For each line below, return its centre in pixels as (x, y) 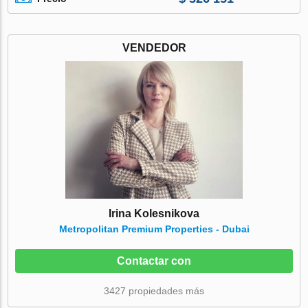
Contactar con (154, 261)
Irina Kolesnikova (154, 213)
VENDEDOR (154, 47)
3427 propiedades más (154, 290)
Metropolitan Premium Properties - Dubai (154, 229)
